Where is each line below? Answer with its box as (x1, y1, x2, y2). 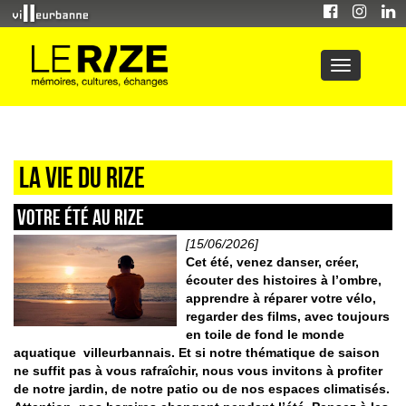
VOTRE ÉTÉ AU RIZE (17, 205, 144, 229)
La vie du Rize (19, 161, 145, 193)
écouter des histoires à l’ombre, (185, 272, 382, 287)
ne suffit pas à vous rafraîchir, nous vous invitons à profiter (14, 362, 382, 378)
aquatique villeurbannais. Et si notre (14, 344, 242, 360)
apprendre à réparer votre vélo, (185, 290, 376, 305)
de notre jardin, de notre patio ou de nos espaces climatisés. (14, 381, 390, 396)
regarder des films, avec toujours (185, 308, 390, 324)
